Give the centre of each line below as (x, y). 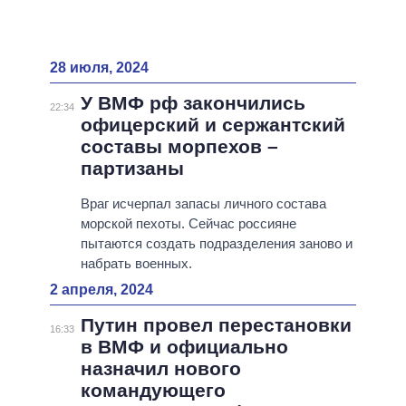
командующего (153, 391)
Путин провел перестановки (216, 325)
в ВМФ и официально (184, 347)
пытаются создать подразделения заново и (216, 244)
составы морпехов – (179, 147)
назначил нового (160, 369)
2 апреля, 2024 (101, 290)
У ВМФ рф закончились (193, 103)
